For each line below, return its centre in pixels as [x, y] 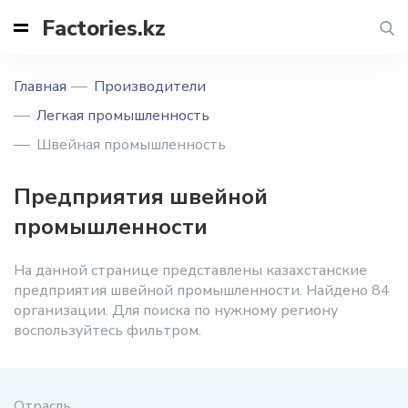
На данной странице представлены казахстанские [190, 270]
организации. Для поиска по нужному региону [176, 311]
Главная [40, 87]
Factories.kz [104, 28]
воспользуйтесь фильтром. [107, 331]
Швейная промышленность [131, 145]
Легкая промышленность [123, 116]
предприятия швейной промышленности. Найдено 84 [202, 291]
